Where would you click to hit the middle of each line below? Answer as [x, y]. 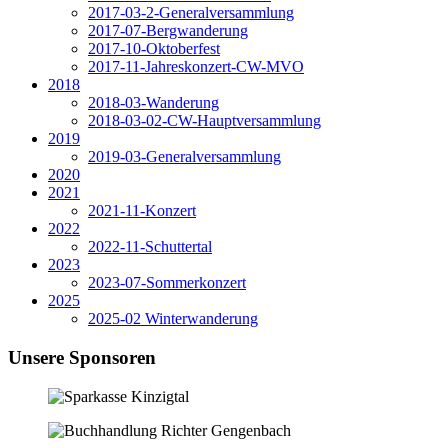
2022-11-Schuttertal [150, 247]
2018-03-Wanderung [153, 103]
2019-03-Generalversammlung [184, 157]
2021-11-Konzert [142, 211]
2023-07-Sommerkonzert [167, 283]
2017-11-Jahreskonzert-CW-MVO [196, 67]
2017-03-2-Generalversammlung [191, 13]
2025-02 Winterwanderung [173, 319]
